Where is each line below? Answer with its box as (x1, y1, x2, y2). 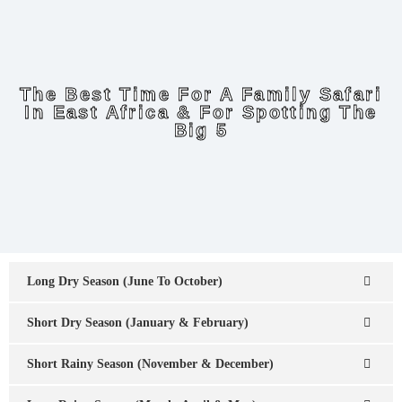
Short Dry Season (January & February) (27, 316, 249, 329)
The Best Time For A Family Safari (19, 84, 383, 104)
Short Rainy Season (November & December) (27, 357, 274, 371)
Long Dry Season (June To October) (27, 275, 223, 288)
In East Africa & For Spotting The (24, 102, 378, 122)
